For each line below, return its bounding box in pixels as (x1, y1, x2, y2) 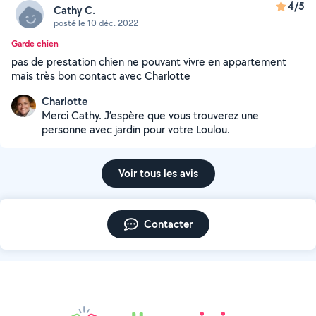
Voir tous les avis (118, 166, 198, 181)
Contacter (143, 217, 193, 231)
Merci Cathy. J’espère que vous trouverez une (42, 108, 259, 123)
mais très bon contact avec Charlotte (11, 68, 190, 83)
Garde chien (11, 37, 59, 49)
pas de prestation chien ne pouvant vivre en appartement (11, 54, 286, 69)
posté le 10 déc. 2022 (54, 16, 138, 29)
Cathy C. (54, 2, 95, 18)
